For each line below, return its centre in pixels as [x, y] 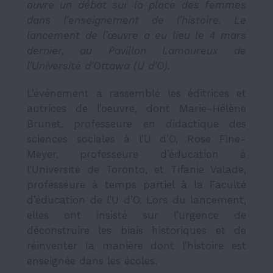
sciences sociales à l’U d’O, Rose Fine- [136, 139]
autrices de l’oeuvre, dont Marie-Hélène [136, 109]
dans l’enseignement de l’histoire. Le [136, 20]
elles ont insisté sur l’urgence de [136, 215]
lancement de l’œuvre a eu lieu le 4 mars [136, 36]
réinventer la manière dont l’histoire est [136, 246]
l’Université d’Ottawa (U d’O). [98, 66]
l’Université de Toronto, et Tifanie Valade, [136, 170]
